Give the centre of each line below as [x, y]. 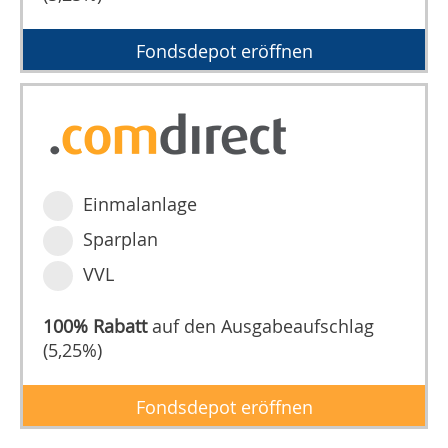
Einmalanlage [140, 204]
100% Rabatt [95, 326]
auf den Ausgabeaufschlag [261, 326]
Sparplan [121, 239]
